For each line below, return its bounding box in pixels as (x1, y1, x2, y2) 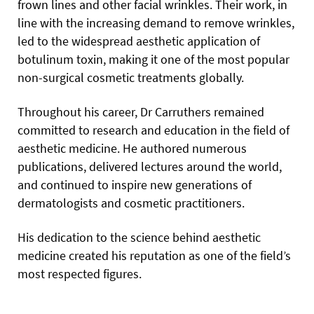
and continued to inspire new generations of (18, 177, 252, 193)
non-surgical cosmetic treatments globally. (18, 69, 244, 86)
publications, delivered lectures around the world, (18, 158, 282, 175)
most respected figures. (18, 266, 142, 282)
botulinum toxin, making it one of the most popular (18, 51, 289, 68)
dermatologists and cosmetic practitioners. (18, 195, 245, 212)
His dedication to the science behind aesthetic (18, 229, 261, 246)
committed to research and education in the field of (18, 122, 289, 139)
